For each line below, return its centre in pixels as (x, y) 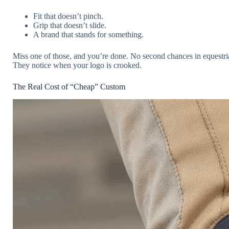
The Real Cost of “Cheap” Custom (69, 87)
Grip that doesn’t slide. (70, 26)
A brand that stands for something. (88, 35)
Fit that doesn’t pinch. (68, 16)
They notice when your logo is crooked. (77, 65)
